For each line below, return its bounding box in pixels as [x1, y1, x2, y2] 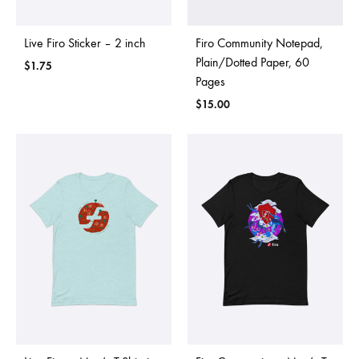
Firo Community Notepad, [196, 35, 323, 51]
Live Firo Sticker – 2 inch [24, 35, 146, 51]
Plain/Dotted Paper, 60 [196, 54, 309, 71]
